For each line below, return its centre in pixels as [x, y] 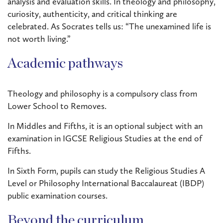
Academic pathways [65, 64]
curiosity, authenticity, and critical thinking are [92, 14]
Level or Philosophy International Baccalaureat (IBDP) [106, 183]
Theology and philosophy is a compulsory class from [102, 94]
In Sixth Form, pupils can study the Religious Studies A [106, 171]
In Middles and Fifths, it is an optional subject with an [105, 126]
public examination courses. [57, 196]
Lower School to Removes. [57, 106]
